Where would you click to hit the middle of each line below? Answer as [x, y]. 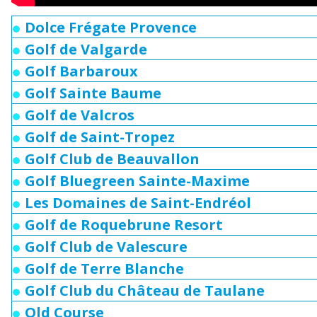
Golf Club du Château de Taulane [145, 290]
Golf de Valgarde [86, 49]
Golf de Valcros [81, 115]
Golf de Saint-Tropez [100, 137]
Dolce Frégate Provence [111, 27]
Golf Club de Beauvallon [112, 159]
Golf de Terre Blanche [104, 269]
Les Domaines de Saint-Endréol [138, 203]
